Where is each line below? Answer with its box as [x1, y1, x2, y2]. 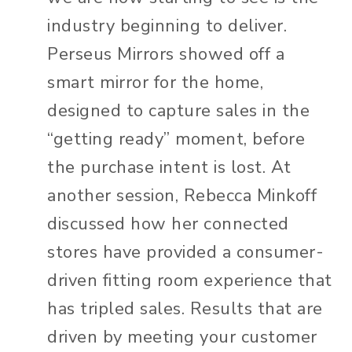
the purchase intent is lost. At [47, 155, 291, 179]
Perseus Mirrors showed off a [47, 42, 284, 66]
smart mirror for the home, [47, 70, 263, 94]
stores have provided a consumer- [47, 240, 324, 264]
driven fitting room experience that [47, 268, 332, 292]
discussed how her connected [47, 211, 289, 236]
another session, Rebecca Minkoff [47, 183, 317, 207]
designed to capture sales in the [47, 98, 310, 123]
